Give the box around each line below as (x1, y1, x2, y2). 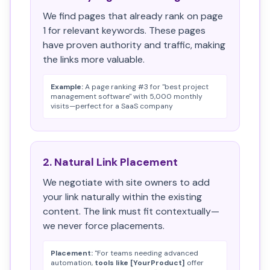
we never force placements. (43, 219, 165, 232)
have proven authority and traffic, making (43, 39, 225, 51)
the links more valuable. (43, 53, 145, 66)
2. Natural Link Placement (43, 155, 178, 169)
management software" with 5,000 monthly (51, 92, 202, 101)
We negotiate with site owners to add (43, 176, 210, 189)
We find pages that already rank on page (43, 10, 223, 22)
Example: (51, 82, 83, 92)
